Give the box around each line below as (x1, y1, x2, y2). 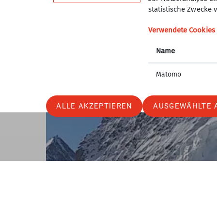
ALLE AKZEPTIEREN (56, 102, 133, 110)
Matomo (155, 70, 181, 78)
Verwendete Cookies (148, 26, 215, 34)
